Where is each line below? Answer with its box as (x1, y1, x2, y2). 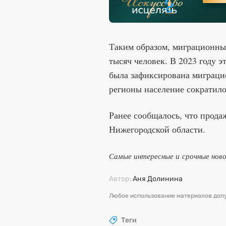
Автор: (109, 175, 133, 184)
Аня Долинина (133, 175, 183, 184)
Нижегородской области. (109, 123, 205, 136)
